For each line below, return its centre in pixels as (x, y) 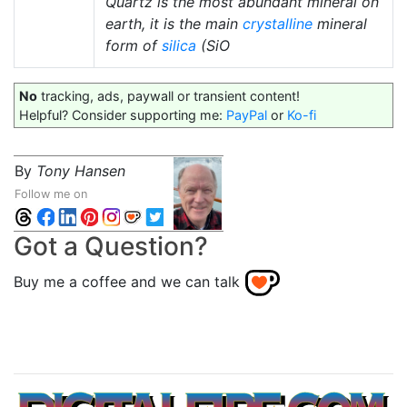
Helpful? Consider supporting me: (123, 115)
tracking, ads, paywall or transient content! (169, 96)
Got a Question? (111, 246)
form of (134, 45)
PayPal (247, 115)
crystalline (278, 24)
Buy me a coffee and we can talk (127, 282)
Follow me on (51, 194)
